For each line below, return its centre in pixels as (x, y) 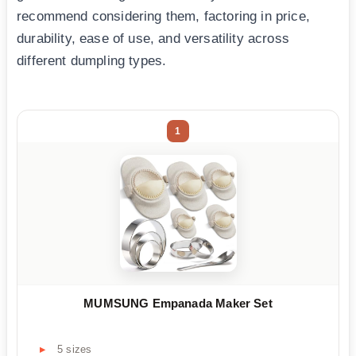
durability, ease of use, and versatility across (153, 38)
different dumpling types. (92, 60)
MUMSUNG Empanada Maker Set (178, 303)
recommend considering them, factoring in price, (163, 16)
